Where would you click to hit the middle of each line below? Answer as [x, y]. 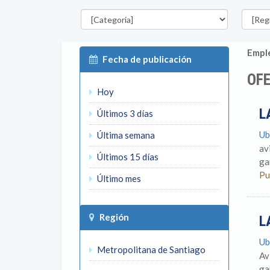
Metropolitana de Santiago [150, 250]
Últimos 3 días [124, 113]
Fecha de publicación [147, 59]
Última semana [125, 135]
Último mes [118, 178]
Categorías [97, 8]
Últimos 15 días [127, 157]
